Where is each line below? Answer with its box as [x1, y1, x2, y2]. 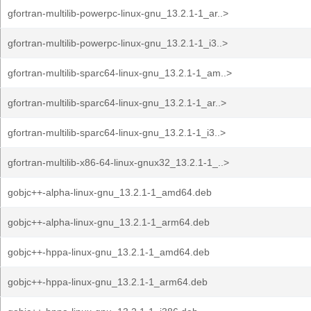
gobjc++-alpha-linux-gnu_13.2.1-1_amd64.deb [8, 187, 212, 198]
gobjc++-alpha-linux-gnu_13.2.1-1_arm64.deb [8, 217, 210, 228]
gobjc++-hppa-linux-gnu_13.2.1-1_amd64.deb [8, 246, 210, 258]
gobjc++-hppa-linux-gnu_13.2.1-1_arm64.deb [8, 276, 208, 287]
